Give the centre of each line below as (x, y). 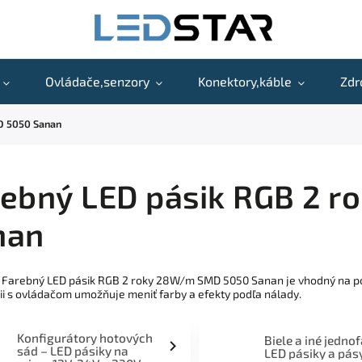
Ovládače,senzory (97, 81)
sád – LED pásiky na (72, 351)
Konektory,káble (245, 81)
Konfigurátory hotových (84, 338)
